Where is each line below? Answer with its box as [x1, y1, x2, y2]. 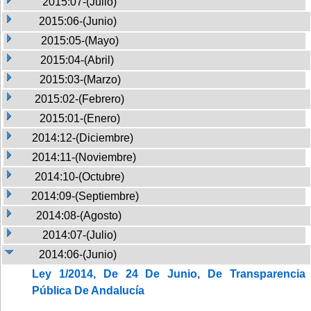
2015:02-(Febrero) [35, 92, 124, 105]
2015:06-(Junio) [39, 15, 117, 27]
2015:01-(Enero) [40, 112, 120, 124]
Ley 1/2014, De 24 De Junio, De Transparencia [32, 267, 305, 280]
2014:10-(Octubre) [35, 170, 124, 183]
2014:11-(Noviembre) [32, 151, 136, 163]
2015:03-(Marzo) [40, 73, 121, 85]
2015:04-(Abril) [40, 53, 114, 66]
